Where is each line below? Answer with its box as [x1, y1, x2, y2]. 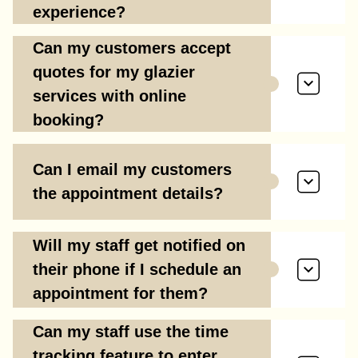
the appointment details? [33, 185, 223, 203]
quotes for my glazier [33, 62, 195, 81]
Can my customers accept [33, 38, 231, 57]
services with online [33, 86, 186, 105]
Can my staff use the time [33, 322, 229, 340]
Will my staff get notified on [33, 237, 245, 255]
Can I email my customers [33, 161, 232, 179]
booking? [33, 110, 104, 129]
